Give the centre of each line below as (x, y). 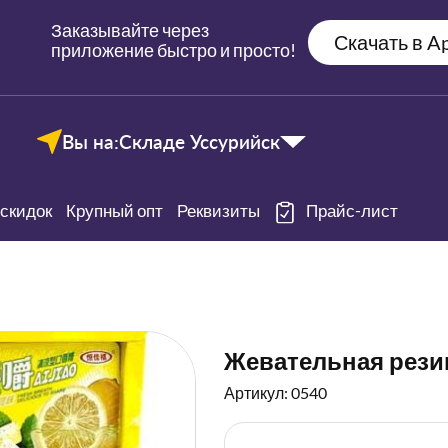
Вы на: (90, 141)
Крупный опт (114, 211)
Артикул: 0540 (275, 393)
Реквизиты (218, 211)
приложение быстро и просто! (173, 50)
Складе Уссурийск (199, 141)
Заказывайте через (130, 30)
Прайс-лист (352, 211)
